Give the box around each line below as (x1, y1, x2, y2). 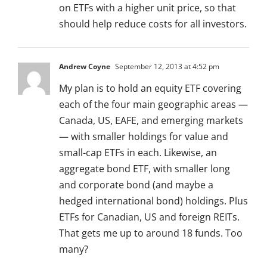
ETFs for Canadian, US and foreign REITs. (59, 210, 240, 224)
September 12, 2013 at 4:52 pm (113, 61, 219, 72)
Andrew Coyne (59, 61, 110, 72)
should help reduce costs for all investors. (59, 17, 247, 31)
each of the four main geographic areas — (59, 98, 248, 111)
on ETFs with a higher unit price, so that (59, 1, 236, 15)
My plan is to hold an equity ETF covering (59, 82, 241, 95)
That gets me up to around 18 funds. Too (59, 226, 243, 240)
